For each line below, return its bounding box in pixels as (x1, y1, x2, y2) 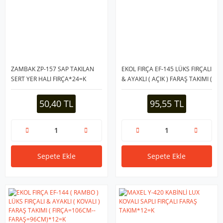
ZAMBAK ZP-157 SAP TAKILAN (11, 64, 94, 73)
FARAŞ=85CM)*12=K (121, 94, 179, 103)
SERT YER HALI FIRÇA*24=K (11, 74, 86, 83)
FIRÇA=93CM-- (121, 84, 161, 93)
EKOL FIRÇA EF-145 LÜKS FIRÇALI (121, 64, 212, 73)
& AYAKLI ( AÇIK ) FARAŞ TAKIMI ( (121, 74, 212, 83)
